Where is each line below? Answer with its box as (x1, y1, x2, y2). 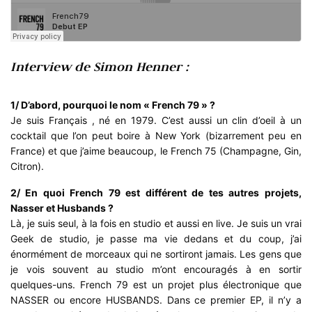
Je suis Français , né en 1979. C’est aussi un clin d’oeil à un (10, 114, 302, 127)
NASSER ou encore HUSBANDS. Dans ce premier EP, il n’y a (10, 294, 302, 306)
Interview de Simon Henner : (10, 58, 189, 75)
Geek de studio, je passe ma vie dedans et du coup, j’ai (10, 233, 302, 245)
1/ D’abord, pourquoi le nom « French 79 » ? (10, 99, 216, 111)
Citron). (10, 160, 44, 173)
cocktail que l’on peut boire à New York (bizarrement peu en (10, 130, 302, 142)
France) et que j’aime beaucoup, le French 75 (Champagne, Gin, (10, 145, 302, 157)
